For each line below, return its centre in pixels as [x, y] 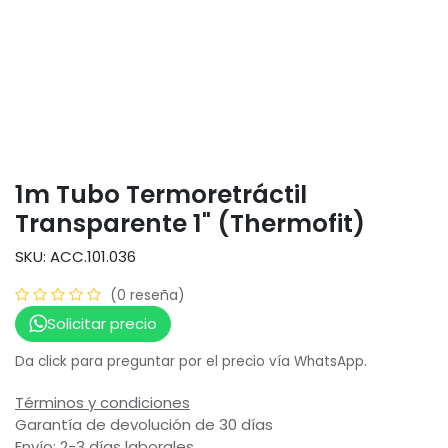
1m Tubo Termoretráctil [161, 194]
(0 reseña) [147, 294]
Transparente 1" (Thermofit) [190, 223]
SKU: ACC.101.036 [75, 256]
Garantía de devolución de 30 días [144, 425]
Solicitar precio [101, 323]
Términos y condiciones [102, 403]
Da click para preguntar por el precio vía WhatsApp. [191, 362]
